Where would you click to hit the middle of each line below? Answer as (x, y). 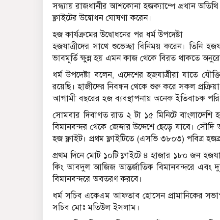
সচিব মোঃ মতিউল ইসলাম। (96, 208)
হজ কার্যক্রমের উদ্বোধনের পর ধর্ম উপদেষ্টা (118, 35)
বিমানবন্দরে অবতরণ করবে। (97, 179)
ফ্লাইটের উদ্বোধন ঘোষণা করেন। (102, 18)
